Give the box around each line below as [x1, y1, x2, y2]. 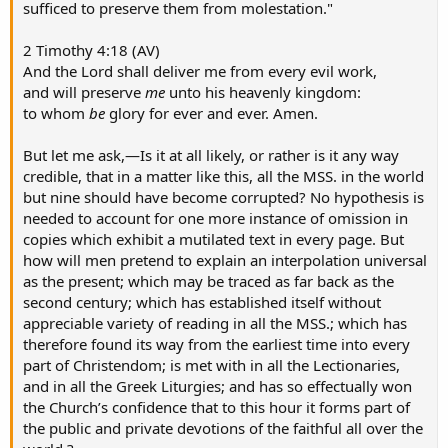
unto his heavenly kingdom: [165, 82, 361, 103]
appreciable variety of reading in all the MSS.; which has [23, 313, 407, 334]
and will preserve [23, 82, 145, 103]
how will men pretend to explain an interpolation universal [23, 250, 427, 271]
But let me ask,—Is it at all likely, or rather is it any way [23, 145, 399, 166]
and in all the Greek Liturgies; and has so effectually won [23, 376, 412, 397]
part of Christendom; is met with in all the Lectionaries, [23, 355, 400, 376]
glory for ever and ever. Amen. [105, 103, 318, 124]
